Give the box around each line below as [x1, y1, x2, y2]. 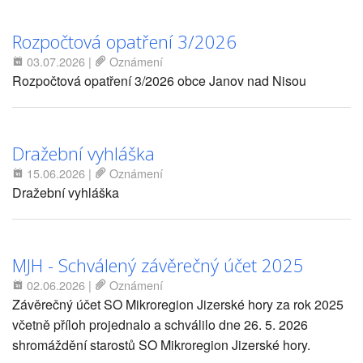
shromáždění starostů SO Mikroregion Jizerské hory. [12, 335, 310, 355]
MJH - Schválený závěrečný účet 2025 [12, 253, 304, 278]
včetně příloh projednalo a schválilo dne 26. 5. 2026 [12, 315, 308, 335]
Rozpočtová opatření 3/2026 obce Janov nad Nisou [12, 70, 306, 90]
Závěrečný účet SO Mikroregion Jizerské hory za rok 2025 [12, 295, 344, 314]
